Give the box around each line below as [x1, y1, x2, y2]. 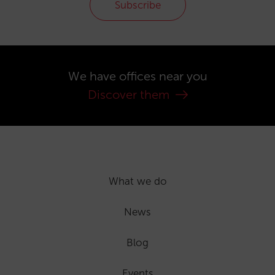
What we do [108, 175, 167, 187]
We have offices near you [68, 69, 207, 83]
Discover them [87, 87, 172, 102]
